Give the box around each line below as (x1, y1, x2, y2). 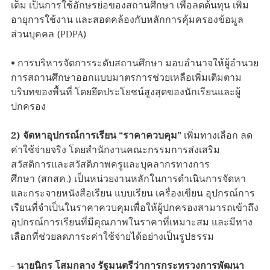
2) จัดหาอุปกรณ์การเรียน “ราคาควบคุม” (11, 130, 181, 142)
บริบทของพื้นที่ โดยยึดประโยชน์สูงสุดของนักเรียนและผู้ (11, 86, 240, 99)
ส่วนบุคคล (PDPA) (11, 28, 87, 41)
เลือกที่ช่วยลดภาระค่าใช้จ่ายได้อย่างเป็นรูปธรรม (11, 231, 214, 243)
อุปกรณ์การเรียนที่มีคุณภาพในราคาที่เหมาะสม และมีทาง (11, 216, 253, 229)
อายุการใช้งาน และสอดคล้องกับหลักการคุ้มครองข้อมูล (11, 14, 243, 27)
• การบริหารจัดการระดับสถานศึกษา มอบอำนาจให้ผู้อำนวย (11, 57, 259, 70)
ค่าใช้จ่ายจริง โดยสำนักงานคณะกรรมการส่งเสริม (11, 144, 220, 157)
